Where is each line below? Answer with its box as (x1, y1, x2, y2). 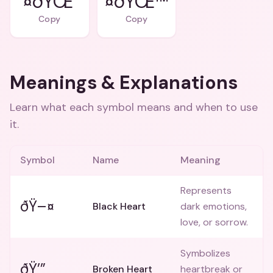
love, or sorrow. (180, 216, 248, 229)
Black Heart (93, 200, 146, 213)
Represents (180, 184, 232, 197)
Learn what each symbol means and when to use (10, 100, 258, 115)
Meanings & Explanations (10, 71, 238, 94)
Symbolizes (180, 247, 230, 260)
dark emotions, (180, 200, 247, 213)
